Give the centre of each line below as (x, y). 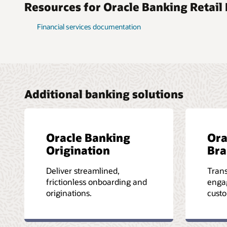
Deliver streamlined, (83, 170)
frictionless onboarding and (97, 181)
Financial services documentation (89, 26)
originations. (69, 193)
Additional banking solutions (104, 93)
